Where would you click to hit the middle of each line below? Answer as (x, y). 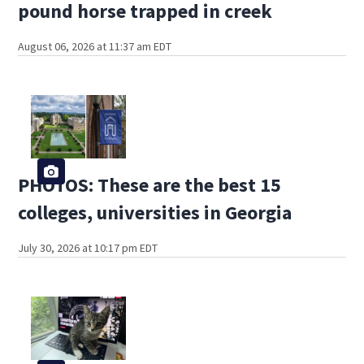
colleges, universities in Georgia (155, 213)
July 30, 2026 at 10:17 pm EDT (88, 248)
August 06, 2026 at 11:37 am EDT (95, 47)
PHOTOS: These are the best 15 (150, 185)
